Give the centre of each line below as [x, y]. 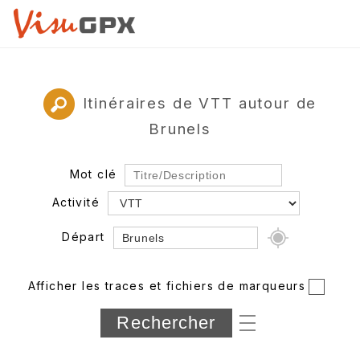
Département [74, 308]
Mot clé [93, 174]
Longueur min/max [92, 337]
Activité [76, 202]
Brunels [180, 128]
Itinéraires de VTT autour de [200, 102]
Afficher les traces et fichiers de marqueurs [167, 285]
